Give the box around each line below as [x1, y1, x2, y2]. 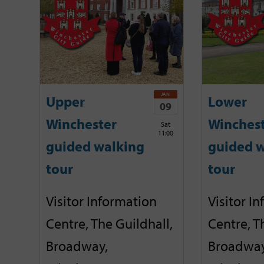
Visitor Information [46, 192, 157, 210]
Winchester [46, 115, 117, 133]
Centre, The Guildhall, [46, 214, 173, 232]
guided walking [46, 137, 144, 156]
